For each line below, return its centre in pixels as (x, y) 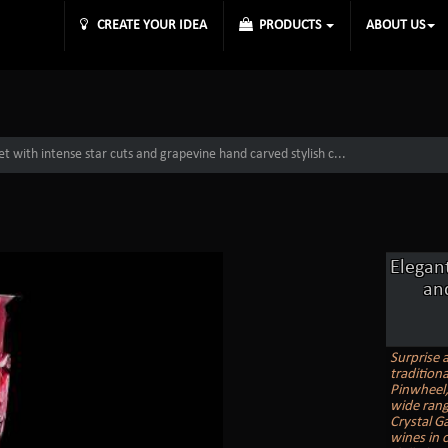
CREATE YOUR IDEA (147, 25)
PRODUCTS (288, 25)
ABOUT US (395, 25)
